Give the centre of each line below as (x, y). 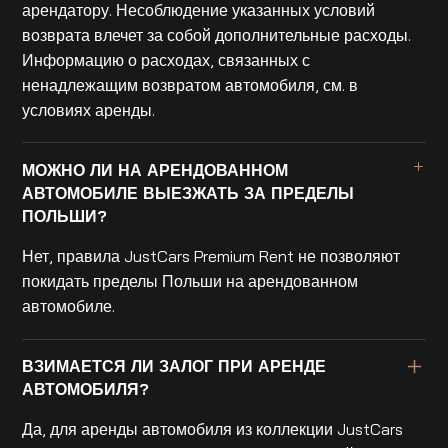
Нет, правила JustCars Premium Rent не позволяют (211, 255)
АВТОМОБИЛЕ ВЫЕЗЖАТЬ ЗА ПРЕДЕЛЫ (188, 193)
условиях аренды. (89, 109)
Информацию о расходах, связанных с (166, 59)
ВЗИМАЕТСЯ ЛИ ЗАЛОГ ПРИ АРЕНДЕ (174, 366)
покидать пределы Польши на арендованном (190, 280)
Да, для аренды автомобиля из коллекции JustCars (213, 429)
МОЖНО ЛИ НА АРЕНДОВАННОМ (155, 170)
